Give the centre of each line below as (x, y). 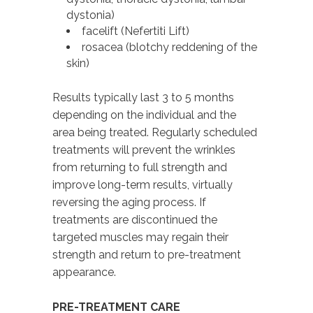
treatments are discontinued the (135, 219)
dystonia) (90, 15)
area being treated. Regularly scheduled (155, 132)
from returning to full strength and (140, 167)
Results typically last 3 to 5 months (143, 97)
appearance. (84, 272)
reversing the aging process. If (129, 202)
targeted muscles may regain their (140, 237)
